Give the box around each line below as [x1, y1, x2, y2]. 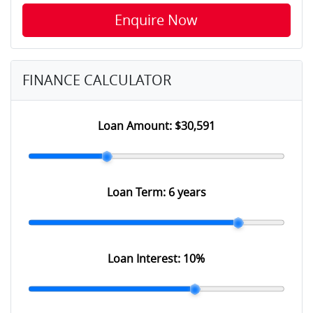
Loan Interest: [108, 251, 184, 267]
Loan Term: [106, 184, 168, 201]
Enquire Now [115, 10, 198, 30]
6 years [168, 184, 206, 201]
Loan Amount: [97, 118, 175, 134]
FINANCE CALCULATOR [22, 71, 171, 90]
